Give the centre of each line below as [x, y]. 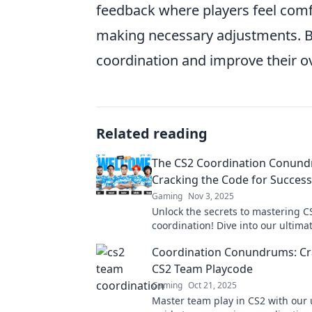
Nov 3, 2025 [211, 196]
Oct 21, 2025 [212, 286]
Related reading [152, 134]
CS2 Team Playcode [202, 269]
